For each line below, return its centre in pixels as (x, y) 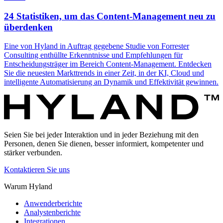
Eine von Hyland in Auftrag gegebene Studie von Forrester (97, 46)
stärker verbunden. (33, 153)
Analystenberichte (52, 212)
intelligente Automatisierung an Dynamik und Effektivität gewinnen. (111, 82)
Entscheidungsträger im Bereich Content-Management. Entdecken (108, 64)
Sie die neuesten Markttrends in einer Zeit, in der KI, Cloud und (104, 73)
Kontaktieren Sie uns (37, 169)
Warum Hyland (28, 186)
